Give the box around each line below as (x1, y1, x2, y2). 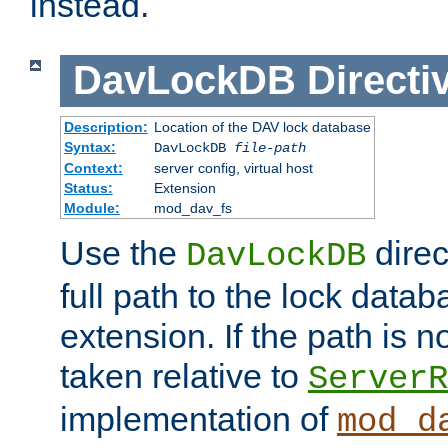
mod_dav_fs (153, 199, 232, 216)
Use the (60, 233, 186, 272)
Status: (63, 179, 113, 196)
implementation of (60, 399, 337, 438)
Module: (63, 199, 120, 216)
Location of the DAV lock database (153, 118, 371, 135)
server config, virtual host (153, 159, 313, 176)
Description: (63, 118, 148, 135)
